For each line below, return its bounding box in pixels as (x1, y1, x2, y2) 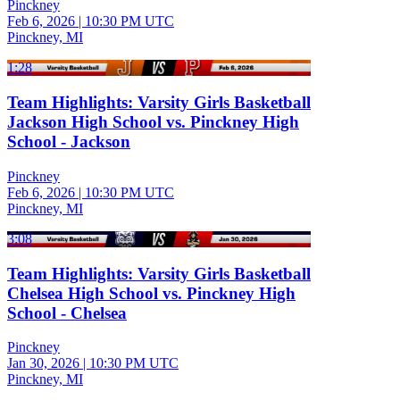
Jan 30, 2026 (7, 355, 79, 371)
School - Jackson (7, 132, 130, 152)
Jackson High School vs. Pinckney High (7, 112, 299, 132)
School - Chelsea (7, 303, 127, 322)
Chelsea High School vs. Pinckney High (7, 283, 296, 303)
